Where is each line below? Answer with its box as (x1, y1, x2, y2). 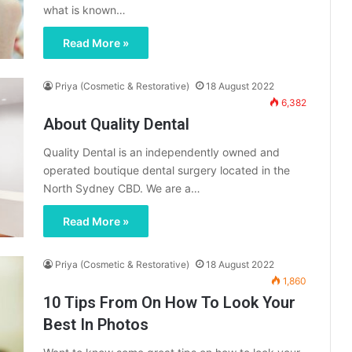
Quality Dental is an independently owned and (43, 145, 280, 159)
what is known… (43, 3, 126, 17)
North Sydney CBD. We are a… (43, 181, 200, 196)
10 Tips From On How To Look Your (43, 293, 295, 313)
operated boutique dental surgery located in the (43, 163, 290, 178)
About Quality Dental (43, 115, 189, 134)
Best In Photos (43, 315, 148, 335)
